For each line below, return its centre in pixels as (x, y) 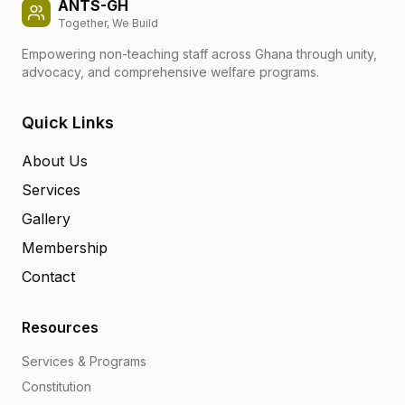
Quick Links (68, 122)
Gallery (46, 219)
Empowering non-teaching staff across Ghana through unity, (199, 54)
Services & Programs (84, 361)
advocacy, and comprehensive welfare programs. (170, 72)
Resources (60, 327)
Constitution (57, 386)
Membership (65, 248)
